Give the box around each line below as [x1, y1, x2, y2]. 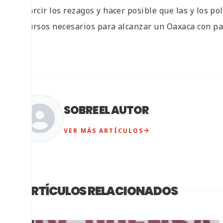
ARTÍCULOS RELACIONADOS [22, 183, 178, 200]
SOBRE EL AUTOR [64, 102, 149, 118]
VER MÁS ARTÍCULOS [64, 126, 143, 135]
